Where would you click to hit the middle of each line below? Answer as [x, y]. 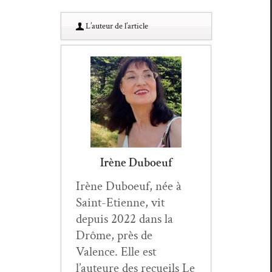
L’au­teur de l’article [116, 26]
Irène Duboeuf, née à [129, 186]
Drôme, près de [114, 236]
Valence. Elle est [116, 252]
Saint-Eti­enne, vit [120, 203]
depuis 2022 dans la [124, 219]
